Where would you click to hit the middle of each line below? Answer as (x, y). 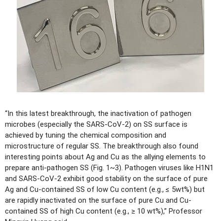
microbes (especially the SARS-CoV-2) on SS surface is (96, 124)
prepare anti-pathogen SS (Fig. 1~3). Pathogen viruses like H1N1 (109, 167)
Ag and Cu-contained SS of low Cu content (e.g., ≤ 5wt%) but (105, 189)
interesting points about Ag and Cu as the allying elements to (105, 157)
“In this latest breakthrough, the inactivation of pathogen (98, 113)
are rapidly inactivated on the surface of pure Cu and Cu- (98, 200)
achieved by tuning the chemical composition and (86, 135)
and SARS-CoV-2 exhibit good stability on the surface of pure (106, 178)
